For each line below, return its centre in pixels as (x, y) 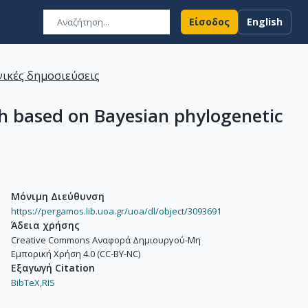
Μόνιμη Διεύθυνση (58, 196)
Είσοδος (209, 22)
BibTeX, (26, 283)
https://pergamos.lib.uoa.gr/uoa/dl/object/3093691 (116, 211)
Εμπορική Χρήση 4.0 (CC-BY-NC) (76, 254)
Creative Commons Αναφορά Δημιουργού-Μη (106, 240)
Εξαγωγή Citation (53, 268)
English (265, 22)
